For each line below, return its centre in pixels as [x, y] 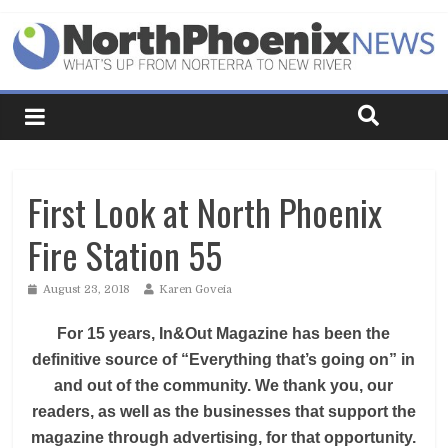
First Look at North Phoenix [205, 211]
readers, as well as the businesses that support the [223, 411]
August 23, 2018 [87, 289]
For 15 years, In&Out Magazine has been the [224, 333]
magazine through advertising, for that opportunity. [224, 437]
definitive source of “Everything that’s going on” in [224, 359]
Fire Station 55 [125, 254]
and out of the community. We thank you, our [224, 385]
